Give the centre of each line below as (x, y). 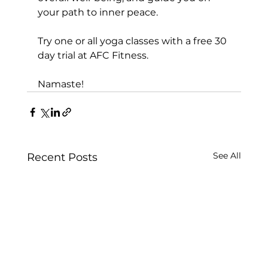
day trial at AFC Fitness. (93, 56)
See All (227, 156)
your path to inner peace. (98, 13)
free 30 (211, 41)
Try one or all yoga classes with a (115, 41)
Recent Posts (62, 158)
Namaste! (60, 84)
